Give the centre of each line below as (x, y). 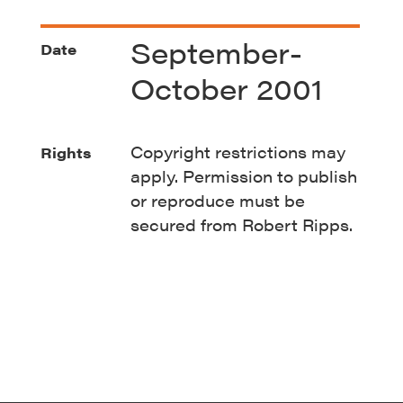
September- (216, 52)
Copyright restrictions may (237, 152)
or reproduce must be (217, 201)
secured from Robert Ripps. (241, 225)
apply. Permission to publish (243, 176)
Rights (66, 153)
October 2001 (226, 88)
